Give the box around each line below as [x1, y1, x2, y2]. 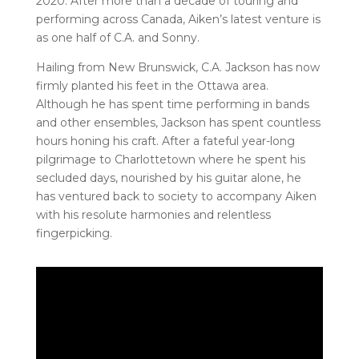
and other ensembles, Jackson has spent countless [35, 115, 321, 130]
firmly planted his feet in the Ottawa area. [35, 78, 268, 93]
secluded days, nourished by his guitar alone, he [35, 170, 301, 185]
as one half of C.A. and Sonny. [35, 30, 200, 45]
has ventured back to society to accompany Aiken [35, 188, 317, 204]
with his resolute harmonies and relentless [35, 207, 271, 222]
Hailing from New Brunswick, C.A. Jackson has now [35, 59, 320, 75]
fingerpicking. [35, 225, 112, 240]
